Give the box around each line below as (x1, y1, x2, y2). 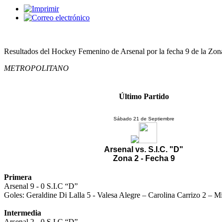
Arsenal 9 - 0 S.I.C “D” (4, 181, 80, 190)
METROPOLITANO (4, 63, 69, 72)
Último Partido (118, 92, 169, 101)
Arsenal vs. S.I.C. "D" (104, 145, 183, 154)
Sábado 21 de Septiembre (113, 115, 174, 121)
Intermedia (4, 208, 41, 217)
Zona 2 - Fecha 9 (112, 154, 175, 163)
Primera (4, 172, 32, 181)
